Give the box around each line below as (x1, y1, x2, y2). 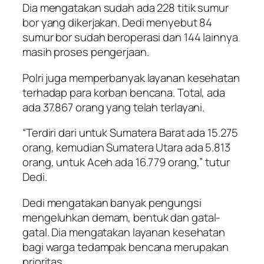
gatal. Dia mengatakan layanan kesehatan (22, 224, 226, 240)
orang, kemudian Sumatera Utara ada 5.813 (22, 140, 230, 156)
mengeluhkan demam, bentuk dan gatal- (22, 209, 221, 225)
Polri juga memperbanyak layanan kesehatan (22, 70, 240, 85)
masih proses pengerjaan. (22, 44, 149, 60)
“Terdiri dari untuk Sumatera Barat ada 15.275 (22, 125, 238, 141)
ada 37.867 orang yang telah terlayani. (22, 99, 205, 115)
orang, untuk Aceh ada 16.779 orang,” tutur (22, 154, 230, 170)
